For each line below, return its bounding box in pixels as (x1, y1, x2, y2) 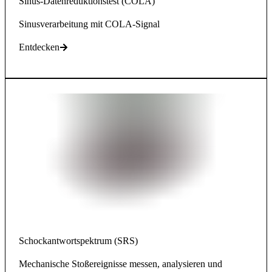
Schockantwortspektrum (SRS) (19, 236, 138, 246)
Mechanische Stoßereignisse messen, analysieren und (19, 259, 222, 270)
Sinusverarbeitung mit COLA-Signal (19, 19, 160, 30)
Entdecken (19, 42, 59, 53)
